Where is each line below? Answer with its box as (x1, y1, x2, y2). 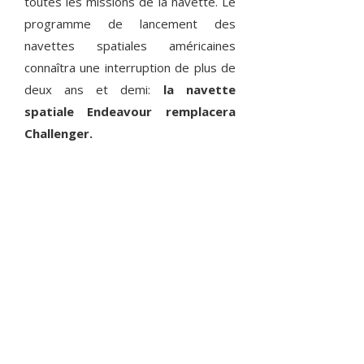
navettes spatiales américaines (24, 37, 236, 54)
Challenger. (24, 125, 93, 142)
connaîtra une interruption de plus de (24, 59, 236, 76)
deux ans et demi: (24, 81, 151, 98)
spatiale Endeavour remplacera (24, 103, 236, 120)
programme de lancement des (24, 15, 236, 32)
